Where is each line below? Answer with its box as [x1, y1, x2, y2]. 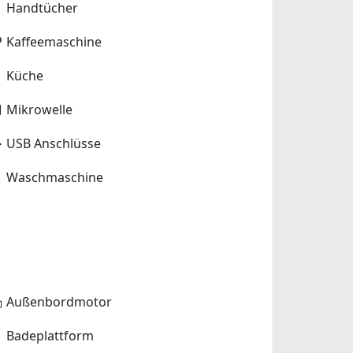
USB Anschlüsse [6, 135, 102, 153]
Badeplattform [6, 327, 95, 345]
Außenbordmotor [6, 293, 113, 311]
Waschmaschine [6, 169, 104, 187]
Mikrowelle [6, 101, 73, 119]
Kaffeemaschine [6, 33, 102, 51]
